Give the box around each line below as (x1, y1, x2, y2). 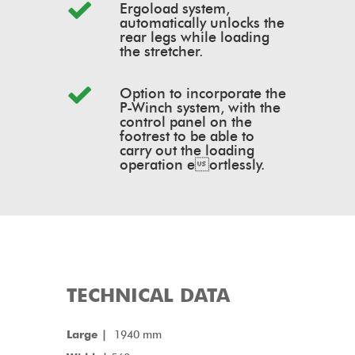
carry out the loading (120, 142, 254, 160)
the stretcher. (120, 43, 203, 61)
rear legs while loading (120, 29, 269, 47)
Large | (67, 328, 114, 342)
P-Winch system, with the (120, 99, 281, 117)
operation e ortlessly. (120, 156, 265, 174)
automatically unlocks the (120, 14, 284, 32)
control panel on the (120, 113, 252, 132)
